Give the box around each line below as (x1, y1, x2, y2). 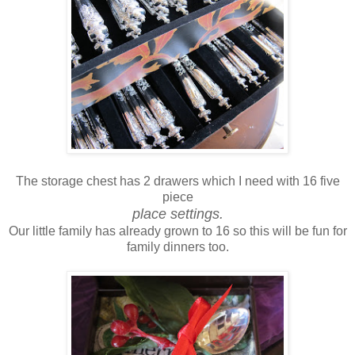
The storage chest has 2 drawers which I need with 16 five (15, 174, 340, 188)
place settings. (132, 205, 223, 222)
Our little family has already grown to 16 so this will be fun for (8, 223, 347, 238)
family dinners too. (126, 239, 229, 254)
